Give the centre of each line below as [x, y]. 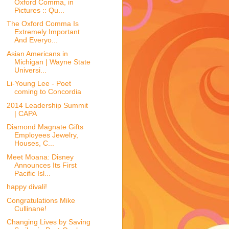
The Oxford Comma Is [42, 24]
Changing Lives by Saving [48, 222]
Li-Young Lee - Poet [39, 84]
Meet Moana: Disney [40, 157]
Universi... [30, 70]
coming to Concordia [48, 92]
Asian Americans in [37, 53]
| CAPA [25, 113]
